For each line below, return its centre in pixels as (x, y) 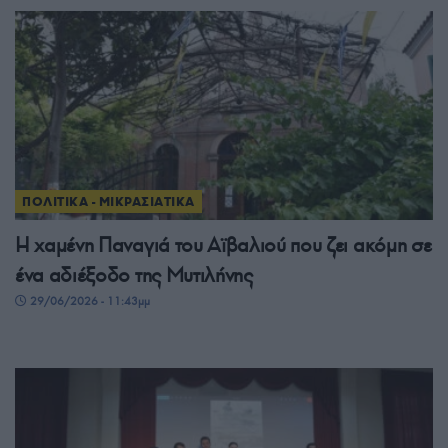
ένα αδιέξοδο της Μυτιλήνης (134, 274)
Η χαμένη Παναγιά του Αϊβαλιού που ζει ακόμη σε (223, 244)
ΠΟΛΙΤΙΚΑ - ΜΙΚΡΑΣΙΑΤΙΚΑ (108, 201)
